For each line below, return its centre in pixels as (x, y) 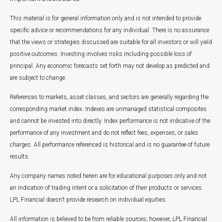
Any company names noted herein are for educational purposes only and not (108, 176)
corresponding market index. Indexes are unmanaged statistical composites (108, 109)
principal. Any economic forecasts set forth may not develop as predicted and (110, 66)
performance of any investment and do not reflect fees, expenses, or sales (104, 133)
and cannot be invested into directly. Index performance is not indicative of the (110, 121)
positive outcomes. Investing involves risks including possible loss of (101, 54)
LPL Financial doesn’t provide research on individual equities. (88, 200)
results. (20, 157)
